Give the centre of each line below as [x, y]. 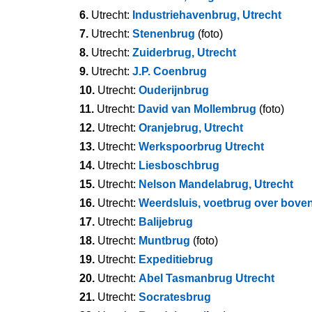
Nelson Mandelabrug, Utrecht [216, 184]
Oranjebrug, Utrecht [191, 128]
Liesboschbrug [179, 165]
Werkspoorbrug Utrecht [201, 147]
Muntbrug [164, 241]
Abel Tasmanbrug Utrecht [206, 278]
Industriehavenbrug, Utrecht [207, 15]
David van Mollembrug [197, 109]
